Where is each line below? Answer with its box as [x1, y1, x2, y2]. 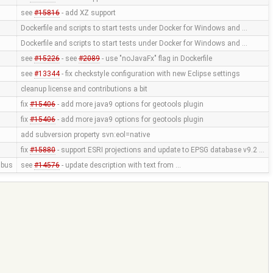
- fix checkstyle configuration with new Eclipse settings [59, 69, 240, 79]
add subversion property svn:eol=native [20, 130, 150, 140]
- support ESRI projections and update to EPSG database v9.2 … [55, 146, 264, 155]
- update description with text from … [59, 161, 181, 170]
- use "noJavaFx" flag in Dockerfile [99, 54, 212, 63]
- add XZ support [59, 9, 116, 18]
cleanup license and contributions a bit [20, 85, 147, 94]
